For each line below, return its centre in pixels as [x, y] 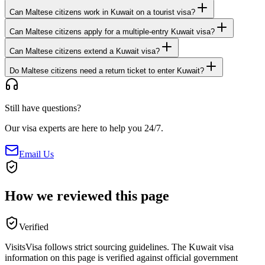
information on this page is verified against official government [121, 258]
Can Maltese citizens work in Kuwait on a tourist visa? [102, 12]
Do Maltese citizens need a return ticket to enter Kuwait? [107, 71]
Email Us [36, 154]
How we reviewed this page [87, 196]
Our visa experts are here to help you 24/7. [84, 128]
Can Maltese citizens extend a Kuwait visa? [85, 51]
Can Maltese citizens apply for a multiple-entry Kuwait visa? [112, 32]
